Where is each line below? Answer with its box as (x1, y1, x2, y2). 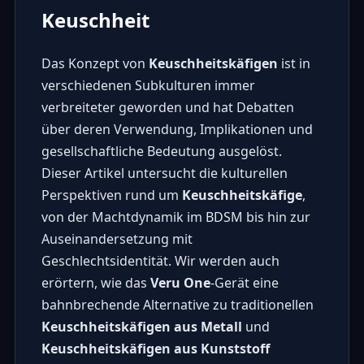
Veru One (149, 273, 210, 292)
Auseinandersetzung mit (41, 229, 193, 248)
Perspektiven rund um (41, 185, 182, 204)
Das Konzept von (41, 54, 149, 72)
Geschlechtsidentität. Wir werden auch (41, 251, 279, 270)
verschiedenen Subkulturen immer (41, 76, 255, 94)
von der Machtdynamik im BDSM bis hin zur (41, 207, 310, 226)
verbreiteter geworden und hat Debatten (41, 97, 294, 116)
